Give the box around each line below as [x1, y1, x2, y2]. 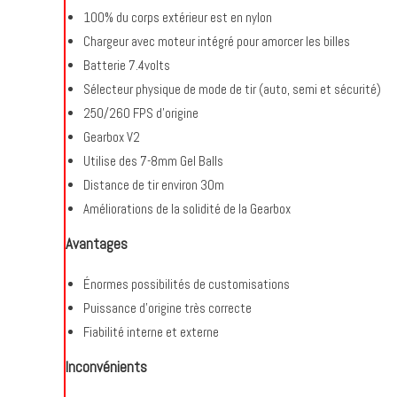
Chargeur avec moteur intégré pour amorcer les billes [83, 33, 350, 50]
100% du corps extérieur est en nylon [83, 9, 272, 26]
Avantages [66, 234, 128, 253]
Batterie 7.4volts [83, 57, 170, 74]
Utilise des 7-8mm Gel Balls [83, 152, 223, 169]
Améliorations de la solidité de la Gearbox [83, 200, 291, 217]
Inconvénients [66, 357, 147, 377]
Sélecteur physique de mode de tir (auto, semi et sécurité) [83, 81, 381, 97]
